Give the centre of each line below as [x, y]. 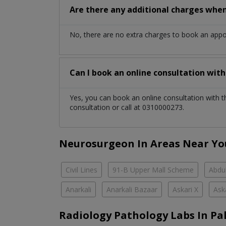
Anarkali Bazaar [132, 190]
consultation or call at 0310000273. [127, 107]
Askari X [185, 190]
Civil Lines [81, 170]
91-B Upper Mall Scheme [153, 170]
